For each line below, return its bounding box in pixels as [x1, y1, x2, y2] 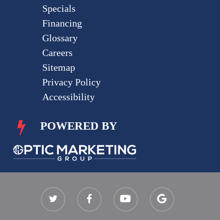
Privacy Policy [42, 76, 101, 87]
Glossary [42, 32, 78, 43]
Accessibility [42, 91, 95, 102]
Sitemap [42, 61, 75, 73]
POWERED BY [40, 119, 117, 132]
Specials [42, 2, 76, 14]
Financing [42, 17, 82, 28]
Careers [42, 47, 73, 58]
